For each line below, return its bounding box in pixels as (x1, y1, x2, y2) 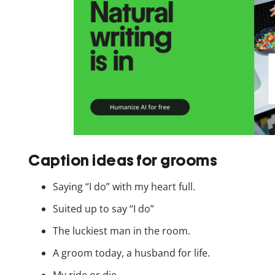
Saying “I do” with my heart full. (53, 179, 195, 193)
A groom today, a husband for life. (53, 246, 210, 260)
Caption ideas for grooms (28, 150, 217, 169)
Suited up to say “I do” (53, 201, 154, 215)
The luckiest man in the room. (53, 223, 190, 238)
